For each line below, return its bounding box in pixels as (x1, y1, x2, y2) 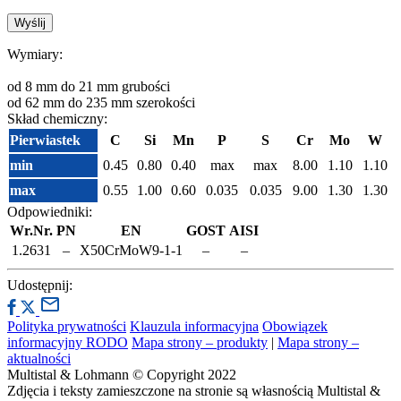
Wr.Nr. (10, 223, 53, 239)
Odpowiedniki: (7, 204, 92, 220)
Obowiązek (262, 319, 328, 335)
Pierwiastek (10, 132, 81, 149)
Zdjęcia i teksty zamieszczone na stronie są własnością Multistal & (7, 383, 380, 399)
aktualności (7, 351, 71, 367)
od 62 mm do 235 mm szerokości (7, 95, 195, 111)
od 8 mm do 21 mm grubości (7, 79, 170, 95)
